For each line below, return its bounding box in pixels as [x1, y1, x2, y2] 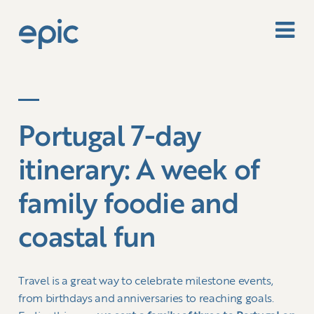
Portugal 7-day [18, 124, 200, 153]
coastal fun [18, 225, 156, 254]
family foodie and [18, 191, 239, 220]
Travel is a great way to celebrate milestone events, [18, 275, 273, 287]
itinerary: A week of [18, 158, 260, 186]
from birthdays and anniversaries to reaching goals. [18, 293, 274, 305]
